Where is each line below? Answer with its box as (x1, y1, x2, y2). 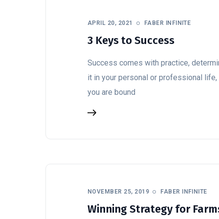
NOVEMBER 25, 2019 (88, 188, 150, 195)
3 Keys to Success (88, 34, 175, 47)
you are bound (88, 88, 135, 97)
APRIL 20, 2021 (88, 20, 133, 26)
